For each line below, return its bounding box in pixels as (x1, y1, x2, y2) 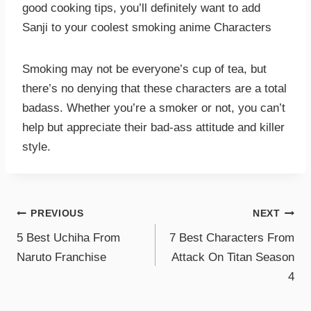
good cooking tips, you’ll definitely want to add (22, 1, 260, 15)
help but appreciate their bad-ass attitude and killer (22, 121, 285, 135)
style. (22, 140, 51, 154)
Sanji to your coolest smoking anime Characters (22, 21, 271, 35)
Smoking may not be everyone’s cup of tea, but (22, 62, 267, 76)
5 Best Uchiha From (17, 231, 120, 245)
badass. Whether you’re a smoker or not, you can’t (22, 101, 285, 115)
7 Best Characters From (169, 231, 294, 245)
